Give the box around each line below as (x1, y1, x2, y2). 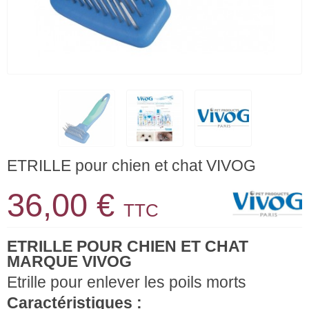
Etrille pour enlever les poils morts (7, 273, 246, 291)
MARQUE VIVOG (7, 252, 132, 270)
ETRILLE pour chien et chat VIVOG (7, 157, 256, 175)
